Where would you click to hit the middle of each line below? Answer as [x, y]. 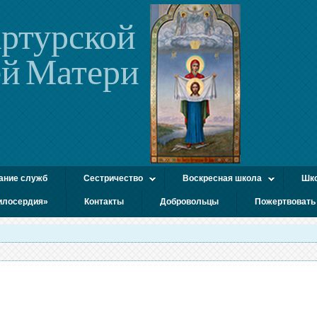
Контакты [104, 202]
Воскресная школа [222, 178]
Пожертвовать [285, 202]
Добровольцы [189, 202]
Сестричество [113, 178]
